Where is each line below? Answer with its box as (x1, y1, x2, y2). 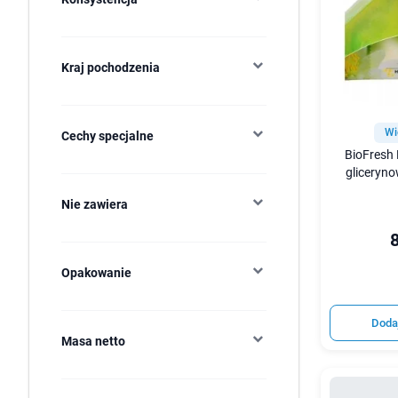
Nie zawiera (61, 197, 128, 211)
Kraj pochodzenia (61, 60, 160, 75)
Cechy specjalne (61, 129, 154, 143)
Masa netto (61, 334, 125, 348)
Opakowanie (61, 266, 131, 280)
